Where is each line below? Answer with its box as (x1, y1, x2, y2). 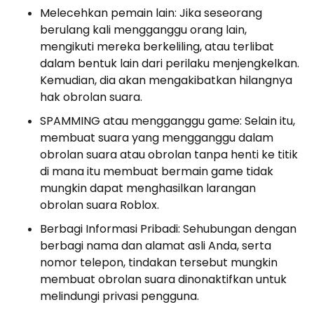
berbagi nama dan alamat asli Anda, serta (40, 238, 271, 254)
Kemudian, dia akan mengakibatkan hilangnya (40, 72, 292, 89)
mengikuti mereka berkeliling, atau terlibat (40, 39, 274, 55)
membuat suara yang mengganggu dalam (40, 130, 273, 146)
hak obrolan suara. (40, 89, 142, 106)
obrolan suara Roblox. (40, 197, 159, 214)
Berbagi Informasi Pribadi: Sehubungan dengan (40, 221, 296, 238)
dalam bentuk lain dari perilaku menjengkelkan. (40, 55, 299, 72)
